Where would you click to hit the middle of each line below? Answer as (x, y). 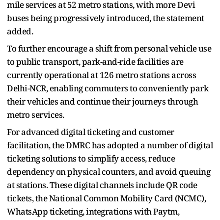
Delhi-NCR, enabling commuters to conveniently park (108, 88)
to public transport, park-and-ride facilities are (95, 61)
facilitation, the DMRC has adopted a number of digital (110, 145)
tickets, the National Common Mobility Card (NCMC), (106, 198)
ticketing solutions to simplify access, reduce (91, 158)
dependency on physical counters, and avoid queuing (109, 171)
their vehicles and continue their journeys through (102, 101)
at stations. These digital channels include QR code (102, 185)
